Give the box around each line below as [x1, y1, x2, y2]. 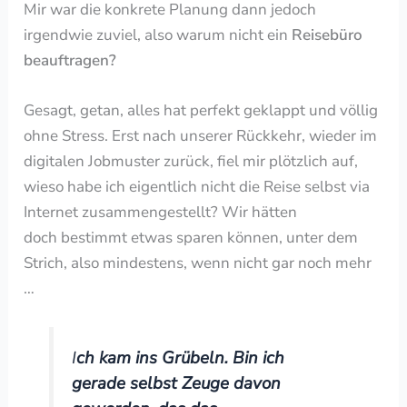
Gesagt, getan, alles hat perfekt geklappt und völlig [24, 99, 379, 121]
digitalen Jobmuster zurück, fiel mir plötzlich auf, [24, 150, 359, 172]
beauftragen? [24, 49, 117, 71]
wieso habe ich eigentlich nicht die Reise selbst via [24, 175, 371, 197]
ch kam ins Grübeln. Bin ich [76, 345, 285, 370]
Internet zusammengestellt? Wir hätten [24, 201, 298, 223]
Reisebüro [292, 24, 363, 45]
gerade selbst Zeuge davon [72, 371, 282, 395]
